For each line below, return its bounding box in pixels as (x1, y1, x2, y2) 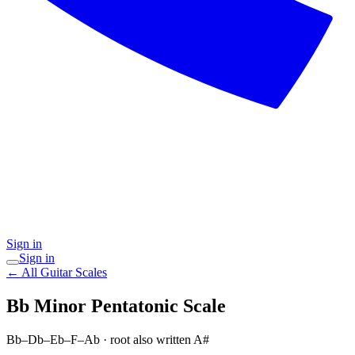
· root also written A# (100, 332, 209, 346)
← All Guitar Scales (6, 265, 107, 279)
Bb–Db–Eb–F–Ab (6, 332, 100, 346)
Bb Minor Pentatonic (6, 295, 178, 316)
